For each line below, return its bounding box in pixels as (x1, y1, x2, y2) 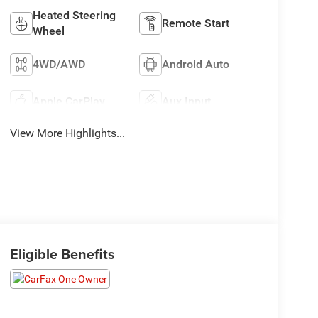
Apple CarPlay (32, 94, 105, 109)
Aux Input (162, 94, 212, 109)
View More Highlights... (9, 126, 125, 141)
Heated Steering (32, 9, 116, 23)
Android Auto (162, 57, 230, 72)
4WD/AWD (32, 57, 85, 72)
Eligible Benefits (9, 243, 115, 265)
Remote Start (162, 16, 230, 31)
